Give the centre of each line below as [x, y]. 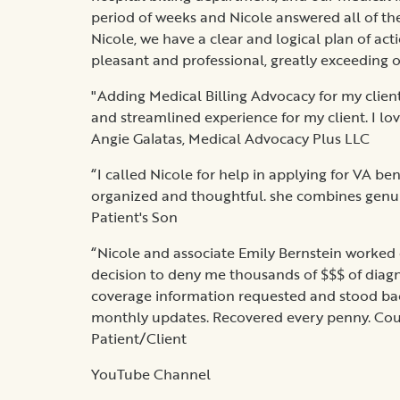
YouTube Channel [151, 374]
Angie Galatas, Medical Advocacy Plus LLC [230, 138]
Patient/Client [139, 338]
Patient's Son [134, 217]
